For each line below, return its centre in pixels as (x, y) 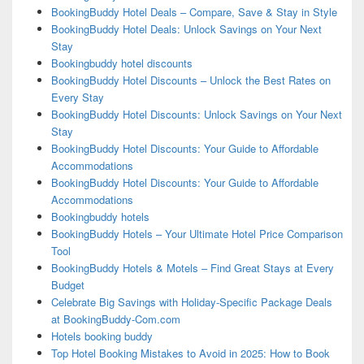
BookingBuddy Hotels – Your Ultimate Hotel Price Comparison (197, 234)
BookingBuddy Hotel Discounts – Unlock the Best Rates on (191, 80)
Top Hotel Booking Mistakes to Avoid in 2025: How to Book (190, 353)
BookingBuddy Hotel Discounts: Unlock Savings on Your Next (196, 115)
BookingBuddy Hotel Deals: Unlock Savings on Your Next (186, 29)
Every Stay (77, 97)
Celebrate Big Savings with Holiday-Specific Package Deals (191, 302)
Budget (67, 285)
